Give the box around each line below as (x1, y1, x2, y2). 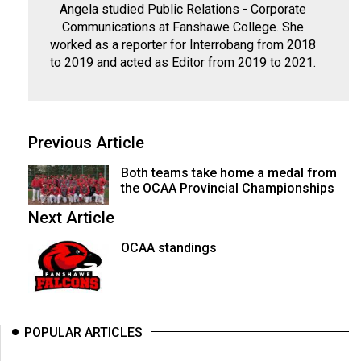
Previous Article (28, 133, 144, 152)
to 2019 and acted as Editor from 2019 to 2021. (49, 55, 316, 70)
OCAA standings (120, 240, 217, 255)
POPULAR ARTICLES (24, 324, 143, 340)
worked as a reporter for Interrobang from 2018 (49, 37, 316, 52)
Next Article (28, 208, 114, 227)
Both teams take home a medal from (120, 165, 337, 180)
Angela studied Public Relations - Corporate (59, 2, 306, 17)
